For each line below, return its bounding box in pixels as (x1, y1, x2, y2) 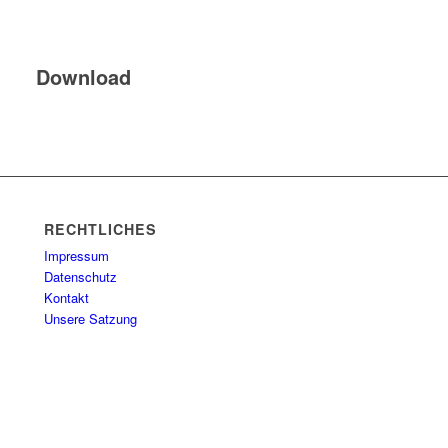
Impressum (44, 246, 110, 266)
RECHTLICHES (44, 219, 158, 240)
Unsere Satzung (44, 309, 138, 329)
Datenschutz (44, 267, 118, 287)
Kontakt (44, 288, 90, 308)
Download (36, 62, 132, 92)
